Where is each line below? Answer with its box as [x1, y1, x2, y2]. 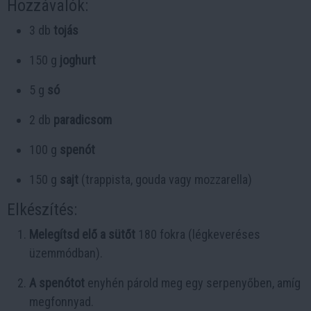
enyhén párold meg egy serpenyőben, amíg [85, 275, 301, 290]
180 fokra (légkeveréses [135, 226, 260, 242]
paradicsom [53, 112, 112, 127]
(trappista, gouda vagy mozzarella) [78, 171, 252, 187]
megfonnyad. [29, 294, 94, 309]
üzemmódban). [29, 245, 103, 260]
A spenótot [29, 275, 85, 290]
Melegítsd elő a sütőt [29, 226, 135, 242]
